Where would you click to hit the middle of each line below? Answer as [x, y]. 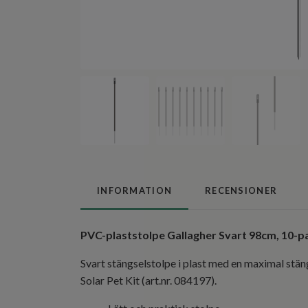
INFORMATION [135, 190]
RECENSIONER [241, 190]
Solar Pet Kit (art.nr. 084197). [150, 280]
